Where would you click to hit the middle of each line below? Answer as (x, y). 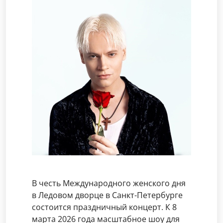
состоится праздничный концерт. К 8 (104, 207)
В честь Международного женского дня (109, 183)
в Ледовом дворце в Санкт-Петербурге (107, 195)
